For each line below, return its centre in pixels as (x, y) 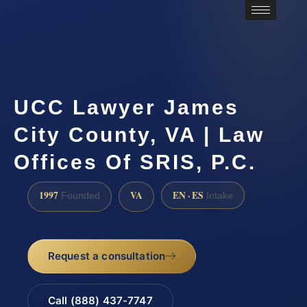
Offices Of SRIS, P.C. (135, 162)
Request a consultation (107, 256)
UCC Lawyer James (126, 108)
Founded (79, 195)
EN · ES (188, 195)
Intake (218, 195)
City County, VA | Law (139, 135)
